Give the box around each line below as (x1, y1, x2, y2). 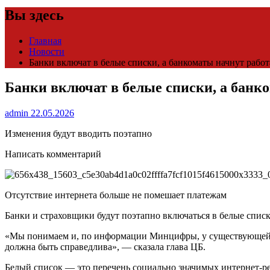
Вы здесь (5, 7, 64, 23)
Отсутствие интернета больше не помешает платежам (5, 190, 227, 201)
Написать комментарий (5, 149, 101, 160)
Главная (29, 35, 61, 46)
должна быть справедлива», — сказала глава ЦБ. (5, 242, 208, 253)
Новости (29, 46, 64, 57)
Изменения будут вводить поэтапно (5, 128, 152, 139)
